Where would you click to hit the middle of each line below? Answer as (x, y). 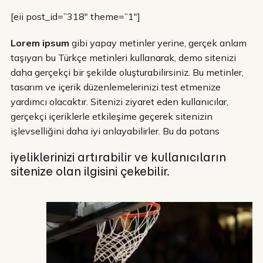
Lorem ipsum (40, 43)
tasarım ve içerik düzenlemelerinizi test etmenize (116, 87)
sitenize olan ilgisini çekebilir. (90, 171)
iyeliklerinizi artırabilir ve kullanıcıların (118, 157)
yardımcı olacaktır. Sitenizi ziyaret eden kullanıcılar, (119, 101)
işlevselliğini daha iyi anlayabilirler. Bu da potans (115, 131)
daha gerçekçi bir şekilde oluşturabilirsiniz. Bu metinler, (127, 72)
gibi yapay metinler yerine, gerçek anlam (158, 43)
